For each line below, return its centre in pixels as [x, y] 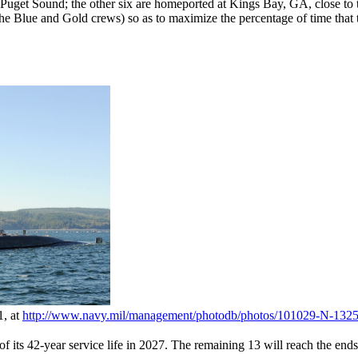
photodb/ [218, 315]
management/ [162, 315]
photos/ [259, 315]
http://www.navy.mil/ [76, 315]
